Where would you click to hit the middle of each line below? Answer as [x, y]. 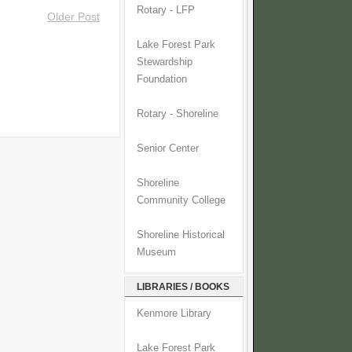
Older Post [73, 17]
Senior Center [168, 149]
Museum [156, 253]
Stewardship [165, 62]
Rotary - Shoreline [178, 114]
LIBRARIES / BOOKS [183, 287]
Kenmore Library [174, 314]
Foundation [162, 80]
